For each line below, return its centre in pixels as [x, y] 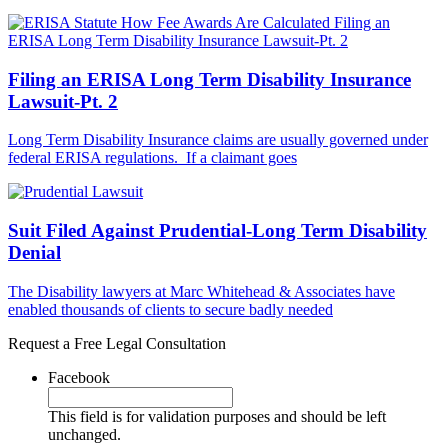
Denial [34, 253]
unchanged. [84, 434]
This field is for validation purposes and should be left [217, 416]
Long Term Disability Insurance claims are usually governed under [218, 140]
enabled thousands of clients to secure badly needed [170, 309]
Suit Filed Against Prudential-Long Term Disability [217, 231]
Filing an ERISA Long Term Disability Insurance [209, 79]
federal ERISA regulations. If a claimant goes [152, 158]
